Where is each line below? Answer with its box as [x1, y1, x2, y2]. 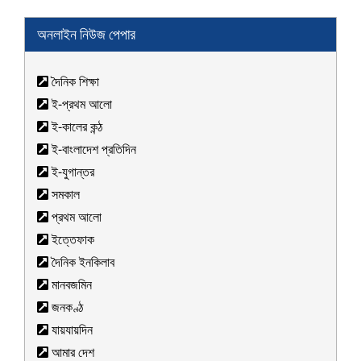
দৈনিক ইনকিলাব [48, 253, 114, 272]
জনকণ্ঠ [48, 298, 83, 317]
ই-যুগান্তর [48, 163, 94, 181]
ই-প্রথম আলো [48, 95, 112, 114]
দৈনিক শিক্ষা [48, 73, 99, 91]
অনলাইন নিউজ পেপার [37, 25, 135, 44]
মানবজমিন [48, 276, 92, 294]
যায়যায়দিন [48, 321, 93, 339]
